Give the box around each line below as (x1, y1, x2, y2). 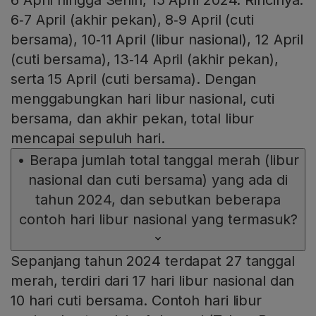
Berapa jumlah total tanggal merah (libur (29, 151, 299, 169)
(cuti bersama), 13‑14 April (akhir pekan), (11, 50, 279, 68)
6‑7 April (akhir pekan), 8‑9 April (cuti (11, 11, 254, 28)
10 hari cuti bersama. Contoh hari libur (11, 291, 262, 309)
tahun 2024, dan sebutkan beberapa (35, 190, 281, 208)
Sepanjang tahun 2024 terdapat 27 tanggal (11, 252, 295, 269)
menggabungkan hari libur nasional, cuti (11, 90, 275, 107)
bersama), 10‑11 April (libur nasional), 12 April (11, 30, 304, 48)
